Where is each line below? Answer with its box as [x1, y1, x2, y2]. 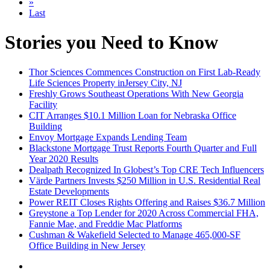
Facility [29, 99, 57, 110]
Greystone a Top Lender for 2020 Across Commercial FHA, [29, 207, 259, 218]
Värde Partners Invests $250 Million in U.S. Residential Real [29, 175, 260, 186]
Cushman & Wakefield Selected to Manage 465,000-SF [29, 229, 240, 240]
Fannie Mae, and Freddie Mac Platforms [29, 218, 182, 229]
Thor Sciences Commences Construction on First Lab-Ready [29, 66, 260, 77]
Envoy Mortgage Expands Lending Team [29, 131, 187, 142]
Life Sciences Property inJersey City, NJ [29, 77, 182, 88]
